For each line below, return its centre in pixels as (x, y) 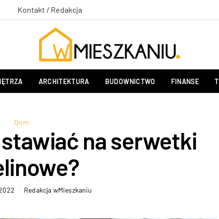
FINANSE (185, 81)
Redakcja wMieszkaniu (58, 190)
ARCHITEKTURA (64, 81)
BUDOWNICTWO (130, 81)
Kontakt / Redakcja (50, 9)
